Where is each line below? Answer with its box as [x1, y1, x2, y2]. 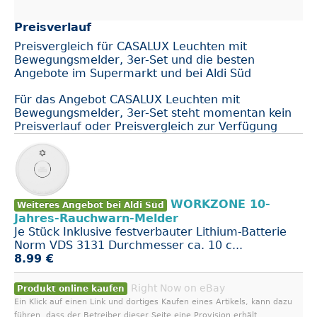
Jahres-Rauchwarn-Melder [14, 211, 178, 225]
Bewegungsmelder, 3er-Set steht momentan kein [14, 105, 292, 120]
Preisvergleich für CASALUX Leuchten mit [14, 39, 247, 53]
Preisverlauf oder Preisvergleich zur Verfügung [14, 119, 277, 133]
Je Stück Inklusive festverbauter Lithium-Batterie [14, 224, 287, 238]
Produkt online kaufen [17, 283, 125, 294]
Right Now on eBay [131, 282, 225, 294]
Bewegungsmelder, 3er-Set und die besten [14, 52, 255, 67]
